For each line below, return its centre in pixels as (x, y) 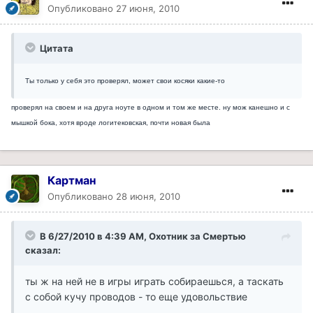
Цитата (56, 48)
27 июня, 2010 (148, 8)
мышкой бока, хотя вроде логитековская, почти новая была (111, 122)
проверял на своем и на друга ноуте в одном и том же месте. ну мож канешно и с (151, 107)
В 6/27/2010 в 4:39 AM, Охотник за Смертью (143, 236)
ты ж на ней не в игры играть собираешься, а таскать (154, 281)
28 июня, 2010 (148, 196)
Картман (72, 180)
